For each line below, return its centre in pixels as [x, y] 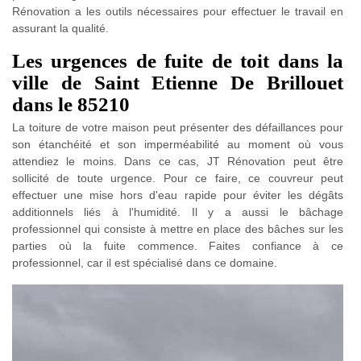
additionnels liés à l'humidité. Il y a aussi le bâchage [178, 212]
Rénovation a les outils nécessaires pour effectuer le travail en [178, 11]
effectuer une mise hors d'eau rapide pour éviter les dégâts [178, 195]
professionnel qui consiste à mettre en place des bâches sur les [178, 228]
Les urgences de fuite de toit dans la [178, 60]
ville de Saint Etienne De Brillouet [178, 82]
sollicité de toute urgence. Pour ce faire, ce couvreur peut [178, 178]
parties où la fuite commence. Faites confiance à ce [178, 245]
